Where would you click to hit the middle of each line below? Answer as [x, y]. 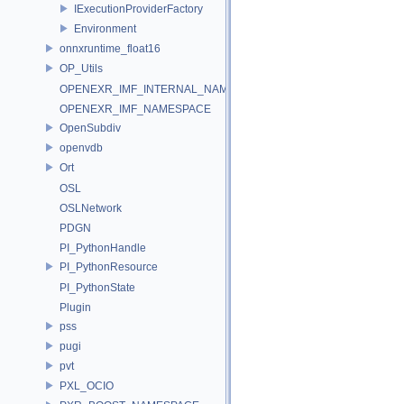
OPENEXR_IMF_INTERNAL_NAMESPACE [165, 89]
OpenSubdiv [90, 128]
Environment [105, 28]
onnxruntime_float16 [110, 48]
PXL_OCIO [87, 386]
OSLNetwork [91, 208]
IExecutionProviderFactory [138, 9]
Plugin [75, 308]
